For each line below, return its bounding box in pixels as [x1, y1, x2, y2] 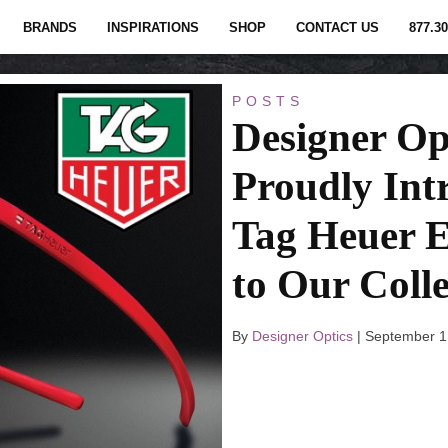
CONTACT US [296, 20, 379, 35]
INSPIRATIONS [107, 20, 199, 35]
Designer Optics [252, 328, 353, 344]
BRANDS [23, 20, 77, 35]
